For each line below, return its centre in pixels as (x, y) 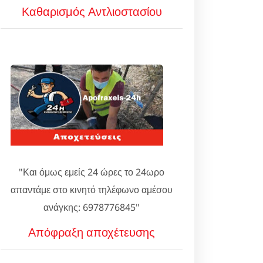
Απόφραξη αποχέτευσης (92, 232)
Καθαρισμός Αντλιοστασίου (92, 11)
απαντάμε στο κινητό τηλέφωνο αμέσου (92, 190)
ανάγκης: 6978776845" (92, 207)
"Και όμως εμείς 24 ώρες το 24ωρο (92, 172)
